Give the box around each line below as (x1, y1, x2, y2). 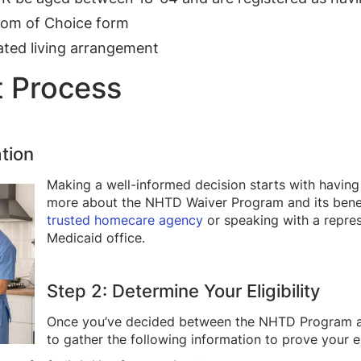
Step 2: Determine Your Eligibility (47, 280, 320, 301)
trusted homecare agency (47, 211, 203, 228)
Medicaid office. (47, 229, 145, 246)
